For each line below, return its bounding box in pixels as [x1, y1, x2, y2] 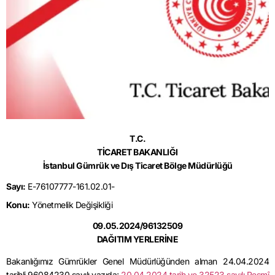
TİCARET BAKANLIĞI [97, 147, 178, 158]
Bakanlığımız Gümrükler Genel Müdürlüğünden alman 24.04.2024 [6, 256, 269, 267]
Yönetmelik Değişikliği [29, 199, 112, 211]
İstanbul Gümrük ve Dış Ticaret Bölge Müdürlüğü [42, 160, 233, 171]
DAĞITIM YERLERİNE [96, 233, 179, 244]
